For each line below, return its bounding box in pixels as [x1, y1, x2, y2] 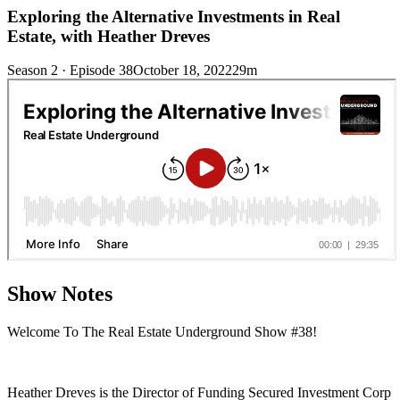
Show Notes [7, 282, 112, 306]
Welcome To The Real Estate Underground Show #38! [7, 324, 317, 340]
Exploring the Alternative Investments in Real [7, 6, 340, 26]
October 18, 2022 [133, 62, 232, 79]
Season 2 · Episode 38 [7, 62, 133, 79]
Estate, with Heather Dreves [7, 26, 210, 46]
